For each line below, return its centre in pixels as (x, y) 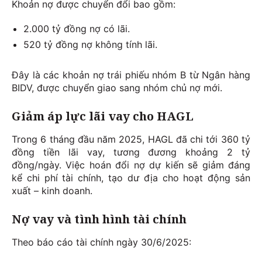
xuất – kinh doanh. (52, 191)
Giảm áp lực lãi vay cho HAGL (103, 116)
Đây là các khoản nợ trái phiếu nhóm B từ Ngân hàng (131, 75)
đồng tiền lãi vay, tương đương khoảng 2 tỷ (131, 152)
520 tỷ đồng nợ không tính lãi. (90, 45)
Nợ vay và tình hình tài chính (99, 219)
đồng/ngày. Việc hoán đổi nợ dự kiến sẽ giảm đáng (131, 165)
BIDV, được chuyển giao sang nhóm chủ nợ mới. (117, 88)
